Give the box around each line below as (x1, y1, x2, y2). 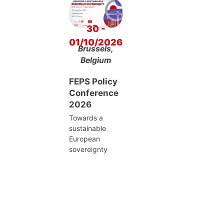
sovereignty (69, 145, 107, 154)
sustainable (69, 124, 106, 133)
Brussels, (78, 44, 113, 54)
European (69, 134, 100, 143)
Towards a (69, 113, 103, 122)
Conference (69, 88, 118, 98)
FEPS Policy (69, 76, 117, 87)
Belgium (80, 55, 111, 65)
